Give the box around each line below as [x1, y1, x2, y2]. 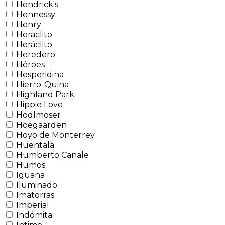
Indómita [16, 210, 52, 220]
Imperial [16, 200, 49, 210]
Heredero [16, 49, 55, 59]
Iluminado [16, 180, 57, 190]
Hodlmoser [16, 109, 61, 120]
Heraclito [16, 29, 52, 39]
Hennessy [16, 9, 55, 19]
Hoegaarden [16, 120, 67, 130]
